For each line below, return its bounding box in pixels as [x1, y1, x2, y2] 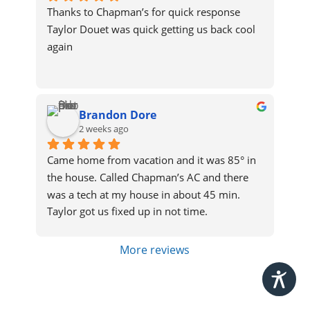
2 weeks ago [78, 122, 129, 136]
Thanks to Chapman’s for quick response [46, 4, 240, 19]
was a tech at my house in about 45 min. [46, 187, 240, 201]
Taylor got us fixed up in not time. [46, 204, 208, 219]
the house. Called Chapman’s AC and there [46, 170, 248, 184]
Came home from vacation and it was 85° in [46, 152, 256, 167]
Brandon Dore [78, 107, 156, 123]
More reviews [120, 242, 190, 258]
